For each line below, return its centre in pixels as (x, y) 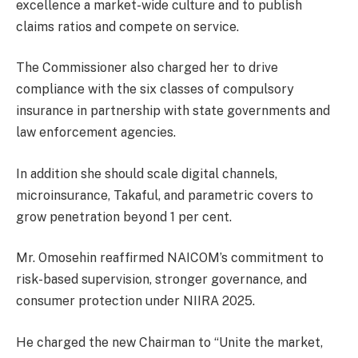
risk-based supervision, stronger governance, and (161, 280)
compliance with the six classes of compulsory (155, 89)
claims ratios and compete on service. (127, 26)
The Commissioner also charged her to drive (147, 68)
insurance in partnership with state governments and (173, 111)
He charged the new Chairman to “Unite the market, (169, 342)
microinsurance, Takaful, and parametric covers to (165, 195)
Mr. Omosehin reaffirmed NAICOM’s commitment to (170, 258)
